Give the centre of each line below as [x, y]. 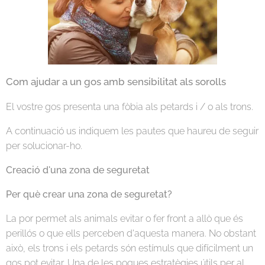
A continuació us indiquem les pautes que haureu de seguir [132, 131]
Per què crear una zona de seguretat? [89, 194]
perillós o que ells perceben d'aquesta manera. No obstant [131, 233]
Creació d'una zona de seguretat [78, 170]
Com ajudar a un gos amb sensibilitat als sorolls [116, 81]
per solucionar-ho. [44, 146]
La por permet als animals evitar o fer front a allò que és [125, 218]
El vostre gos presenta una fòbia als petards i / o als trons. [130, 106]
